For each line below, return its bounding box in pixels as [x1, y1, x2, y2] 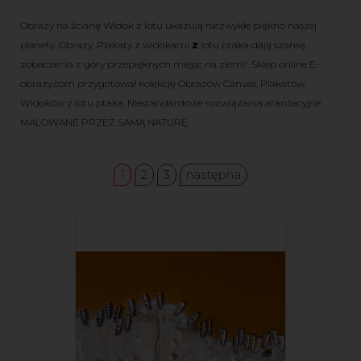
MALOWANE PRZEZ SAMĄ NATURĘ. [20, 116, 189, 129]
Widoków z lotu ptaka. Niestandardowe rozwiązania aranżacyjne [20, 97, 321, 110]
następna [186, 167, 241, 183]
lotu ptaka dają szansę [201, 39, 305, 52]
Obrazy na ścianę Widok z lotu [20, 19, 163, 32]
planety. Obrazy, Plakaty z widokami [20, 39, 192, 52]
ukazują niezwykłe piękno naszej [165, 19, 317, 32]
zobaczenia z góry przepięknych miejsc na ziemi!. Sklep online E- [20, 58, 320, 71]
